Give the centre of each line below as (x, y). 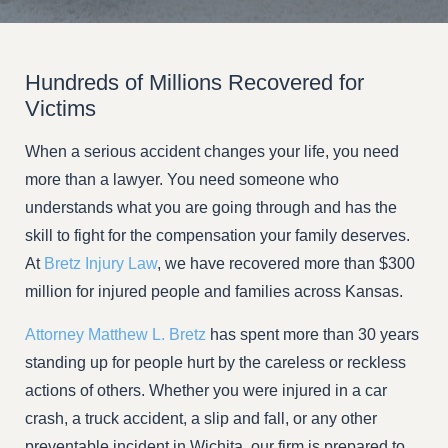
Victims (60, 109)
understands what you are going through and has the (211, 208)
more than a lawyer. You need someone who (182, 180)
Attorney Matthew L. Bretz (115, 334)
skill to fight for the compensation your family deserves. (217, 236)
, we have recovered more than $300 (286, 264)
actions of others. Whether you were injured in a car (206, 390)
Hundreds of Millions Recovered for (194, 83)
